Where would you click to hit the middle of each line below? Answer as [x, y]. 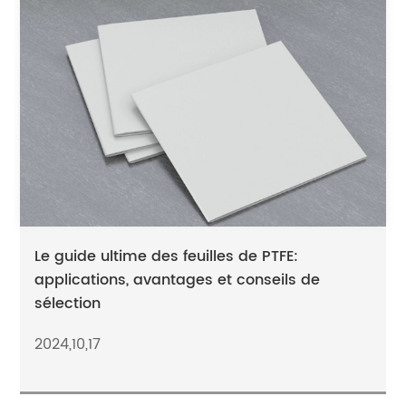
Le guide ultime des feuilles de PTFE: [167, 257]
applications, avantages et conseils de [178, 280]
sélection [68, 304]
